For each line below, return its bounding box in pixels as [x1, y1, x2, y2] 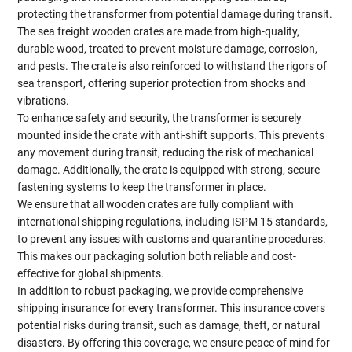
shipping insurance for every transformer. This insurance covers [17, 302, 326, 315]
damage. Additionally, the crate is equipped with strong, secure [17, 163, 321, 177]
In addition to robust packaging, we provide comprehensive [17, 284, 304, 298]
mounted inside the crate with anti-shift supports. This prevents [17, 129, 325, 142]
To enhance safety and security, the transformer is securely [17, 112, 302, 125]
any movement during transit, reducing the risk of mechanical [17, 146, 314, 159]
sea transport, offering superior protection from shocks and [17, 77, 306, 90]
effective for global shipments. [17, 267, 165, 280]
